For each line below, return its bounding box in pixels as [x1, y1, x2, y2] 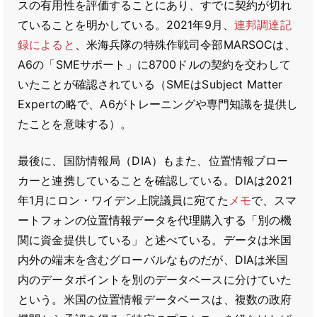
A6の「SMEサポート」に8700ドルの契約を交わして [18, 57, 291, 71]
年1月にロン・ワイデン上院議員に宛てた [18, 193, 229, 207]
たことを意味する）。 [18, 117, 132, 131]
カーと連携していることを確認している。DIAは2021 [18, 173, 292, 188]
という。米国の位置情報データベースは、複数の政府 [18, 292, 292, 306]
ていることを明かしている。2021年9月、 [18, 18, 234, 32]
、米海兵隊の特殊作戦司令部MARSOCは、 [74, 38, 296, 52]
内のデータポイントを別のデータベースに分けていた [18, 272, 292, 287]
